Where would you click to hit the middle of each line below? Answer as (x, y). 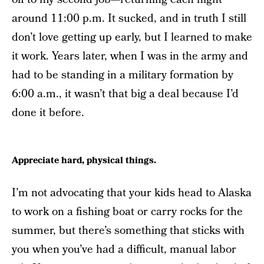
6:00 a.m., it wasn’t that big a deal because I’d (125, 94)
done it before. (48, 113)
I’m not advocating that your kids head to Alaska (132, 193)
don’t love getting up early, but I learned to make (132, 38)
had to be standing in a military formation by (123, 75)
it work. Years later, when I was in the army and (130, 57)
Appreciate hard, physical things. (84, 160)
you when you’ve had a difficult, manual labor (124, 250)
